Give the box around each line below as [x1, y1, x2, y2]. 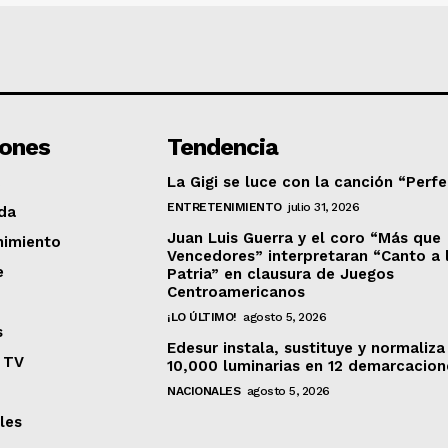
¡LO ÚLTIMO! [167, 309, 237, 324]
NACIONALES [167, 383, 241, 398]
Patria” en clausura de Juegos [167, 264, 395, 283]
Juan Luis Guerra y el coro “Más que [167, 228, 442, 247]
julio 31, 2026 [288, 199, 360, 214]
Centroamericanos [167, 282, 306, 301]
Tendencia [167, 132, 279, 161]
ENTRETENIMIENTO [167, 199, 282, 214]
